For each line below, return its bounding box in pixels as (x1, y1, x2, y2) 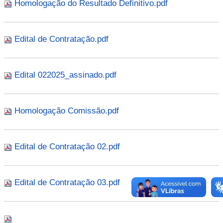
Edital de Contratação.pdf (14, 34, 109, 44)
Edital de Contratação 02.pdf (14, 142, 120, 151)
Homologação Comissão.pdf (14, 106, 119, 115)
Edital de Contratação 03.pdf (14, 178, 120, 187)
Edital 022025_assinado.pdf (14, 70, 116, 80)
